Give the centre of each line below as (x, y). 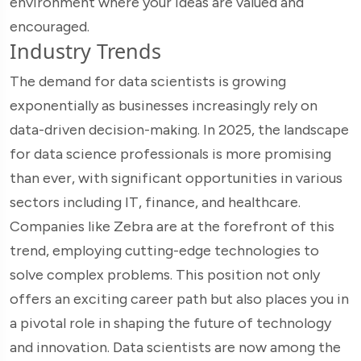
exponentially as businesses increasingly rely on (164, 106)
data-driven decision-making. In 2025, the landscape (179, 130)
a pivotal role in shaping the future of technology (170, 324)
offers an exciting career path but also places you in (179, 299)
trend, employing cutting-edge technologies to (164, 251)
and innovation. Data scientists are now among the (175, 348)
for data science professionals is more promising (170, 154)
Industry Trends (85, 51)
